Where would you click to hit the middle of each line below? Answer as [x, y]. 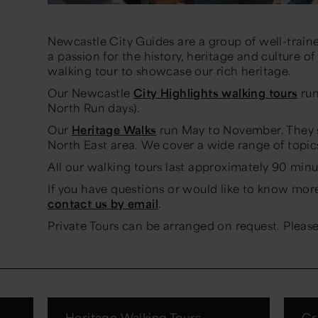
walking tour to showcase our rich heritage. [170, 71]
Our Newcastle [91, 93]
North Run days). [94, 108]
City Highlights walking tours [215, 93]
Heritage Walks [114, 130]
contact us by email [103, 204]
